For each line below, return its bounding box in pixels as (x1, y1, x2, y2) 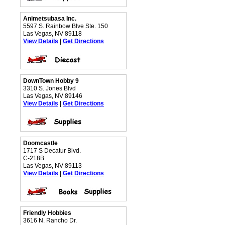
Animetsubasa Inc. (23, 15, 76, 22)
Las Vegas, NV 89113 (23, 162, 82, 169)
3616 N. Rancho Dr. (23, 217, 77, 224)
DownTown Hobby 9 (23, 77, 79, 84)
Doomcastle (23, 140, 58, 147)
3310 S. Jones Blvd (23, 85, 76, 92)
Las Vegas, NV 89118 (23, 30, 82, 37)
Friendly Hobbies (23, 209, 71, 216)
